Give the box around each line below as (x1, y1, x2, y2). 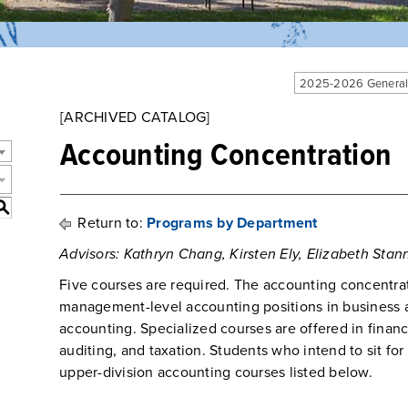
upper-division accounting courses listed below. (59, 363, 372, 382)
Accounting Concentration (60, 136, 392, 178)
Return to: (74, 214, 147, 232)
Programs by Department (147, 214, 318, 232)
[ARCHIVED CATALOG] (60, 108, 210, 127)
